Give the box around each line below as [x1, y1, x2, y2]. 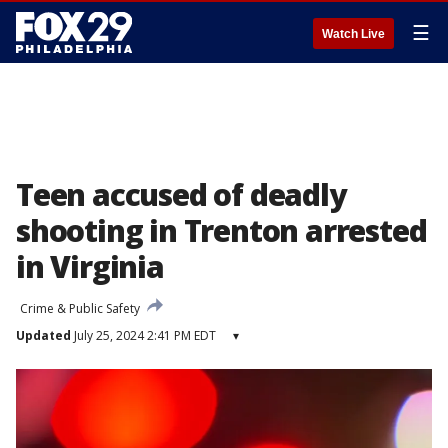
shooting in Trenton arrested [16, 210, 427, 251]
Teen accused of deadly [16, 174, 346, 215]
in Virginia [16, 246, 164, 287]
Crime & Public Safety [20, 300, 140, 317]
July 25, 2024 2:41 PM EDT [71, 327, 216, 344]
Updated [16, 327, 71, 344]
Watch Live [322, 27, 385, 41]
